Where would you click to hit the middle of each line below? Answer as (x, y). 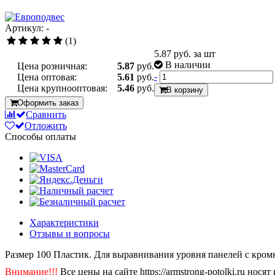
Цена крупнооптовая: (62, 88)
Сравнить (46, 114)
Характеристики (64, 222)
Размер (19, 254)
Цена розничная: (52, 66)
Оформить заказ (48, 103)
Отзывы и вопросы (70, 233)
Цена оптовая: (47, 77)
